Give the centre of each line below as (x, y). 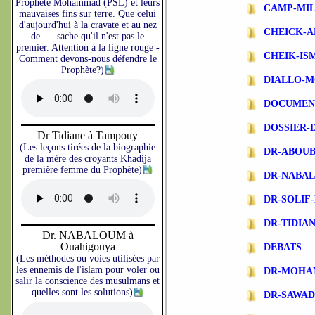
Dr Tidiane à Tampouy (88, 135)
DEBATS (283, 247)
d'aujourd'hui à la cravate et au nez (88, 25)
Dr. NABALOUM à (88, 235)
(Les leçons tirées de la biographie (88, 147)
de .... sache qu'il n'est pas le (88, 36)
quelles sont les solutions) (82, 292)
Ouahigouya (88, 246)
